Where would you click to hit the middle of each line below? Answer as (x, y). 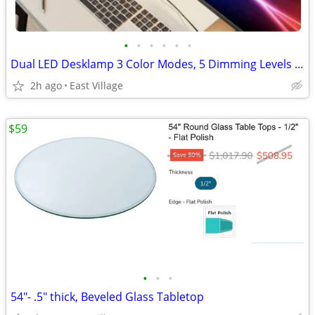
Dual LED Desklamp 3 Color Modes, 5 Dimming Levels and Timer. (299, 64)
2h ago (46, 85)
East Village (96, 85)
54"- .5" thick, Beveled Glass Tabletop (107, 297)
